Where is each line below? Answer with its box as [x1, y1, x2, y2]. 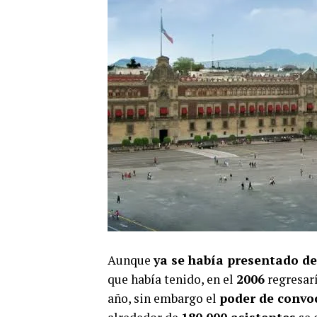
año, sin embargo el [108, 289, 219, 306]
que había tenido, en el [108, 270, 236, 287]
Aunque [108, 251, 154, 268]
